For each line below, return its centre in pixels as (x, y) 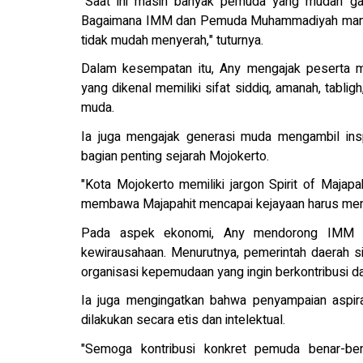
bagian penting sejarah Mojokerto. (175, 156)
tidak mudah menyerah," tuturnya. (172, 40)
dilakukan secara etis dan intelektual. (183, 320)
